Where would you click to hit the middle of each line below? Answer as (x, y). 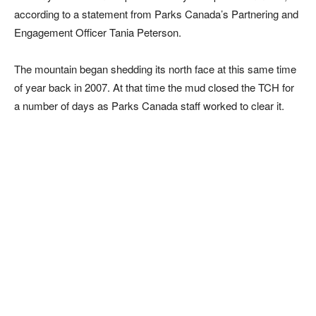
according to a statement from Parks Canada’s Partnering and (156, 14)
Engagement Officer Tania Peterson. (98, 32)
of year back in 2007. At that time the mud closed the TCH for (154, 87)
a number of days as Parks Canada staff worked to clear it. (149, 105)
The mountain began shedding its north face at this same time (155, 69)
